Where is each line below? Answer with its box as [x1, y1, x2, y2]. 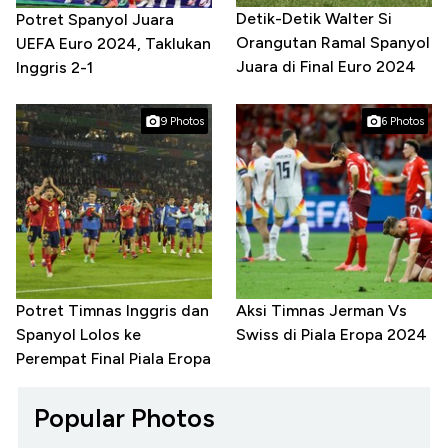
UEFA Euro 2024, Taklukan [16, 33, 211, 53]
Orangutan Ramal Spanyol [236, 32, 430, 52]
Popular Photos [34, 401, 215, 434]
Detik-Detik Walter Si [236, 8, 392, 28]
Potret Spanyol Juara [16, 9, 174, 29]
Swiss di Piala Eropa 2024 [236, 324, 427, 344]
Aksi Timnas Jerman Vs [236, 300, 407, 320]
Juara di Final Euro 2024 [236, 56, 416, 76]
